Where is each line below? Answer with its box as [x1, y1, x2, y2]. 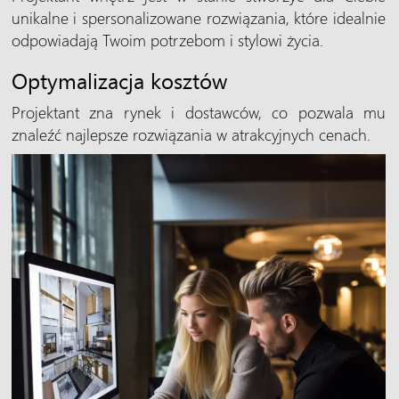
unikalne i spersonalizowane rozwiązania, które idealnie [11, 5, 386, 28]
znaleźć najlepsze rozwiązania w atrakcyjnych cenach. [11, 122, 370, 145]
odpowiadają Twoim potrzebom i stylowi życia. [11, 28, 323, 51]
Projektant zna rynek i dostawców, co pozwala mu [11, 100, 386, 123]
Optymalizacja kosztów [11, 65, 227, 94]
